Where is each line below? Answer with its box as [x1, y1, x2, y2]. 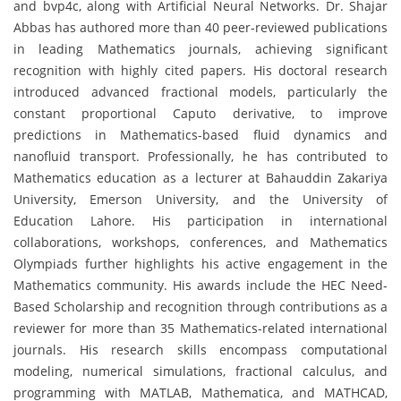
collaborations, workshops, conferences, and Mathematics [13, 234, 388, 252]
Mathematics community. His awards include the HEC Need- [13, 277, 388, 294]
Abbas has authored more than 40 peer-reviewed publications [13, 19, 388, 37]
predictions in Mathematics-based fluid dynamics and [13, 126, 388, 144]
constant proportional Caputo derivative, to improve [13, 105, 388, 123]
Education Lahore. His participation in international [13, 212, 388, 230]
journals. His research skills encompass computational [13, 341, 388, 359]
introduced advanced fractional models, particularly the [13, 83, 388, 101]
